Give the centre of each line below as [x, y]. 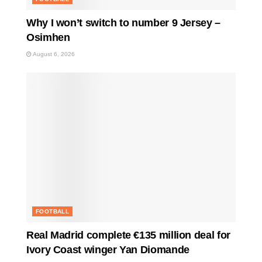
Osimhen [48, 38]
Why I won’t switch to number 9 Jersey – [123, 23]
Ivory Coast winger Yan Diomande [108, 250]
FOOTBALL [53, 212]
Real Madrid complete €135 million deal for [128, 235]
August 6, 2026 [53, 54]
